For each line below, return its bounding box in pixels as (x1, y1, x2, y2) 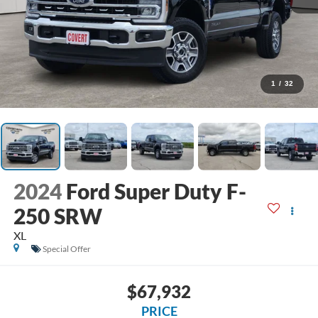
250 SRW (13, 203, 102, 229)
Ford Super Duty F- (65, 178, 246, 204)
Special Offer (42, 243, 91, 255)
